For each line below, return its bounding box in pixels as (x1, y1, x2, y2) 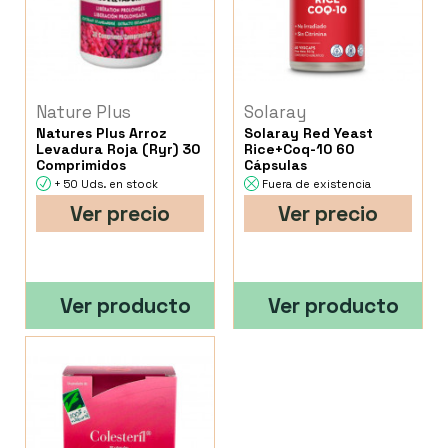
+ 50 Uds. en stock (54, 177, 158, 192)
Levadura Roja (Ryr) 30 (36, 140, 200, 159)
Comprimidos (36, 156, 126, 175)
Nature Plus (36, 101, 131, 124)
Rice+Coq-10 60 (244, 140, 355, 159)
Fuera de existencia (262, 177, 372, 192)
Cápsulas (244, 156, 308, 175)
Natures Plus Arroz (36, 124, 167, 143)
